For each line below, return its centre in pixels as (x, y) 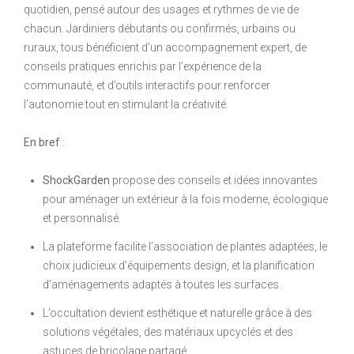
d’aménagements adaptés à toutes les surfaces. (162, 284)
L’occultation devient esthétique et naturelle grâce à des (177, 313)
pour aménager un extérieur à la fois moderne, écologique (185, 199)
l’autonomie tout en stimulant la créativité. (126, 104)
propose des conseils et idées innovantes (214, 180)
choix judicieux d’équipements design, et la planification (179, 265)
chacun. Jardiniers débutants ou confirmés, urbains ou (160, 28)
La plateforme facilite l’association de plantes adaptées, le (185, 246)
